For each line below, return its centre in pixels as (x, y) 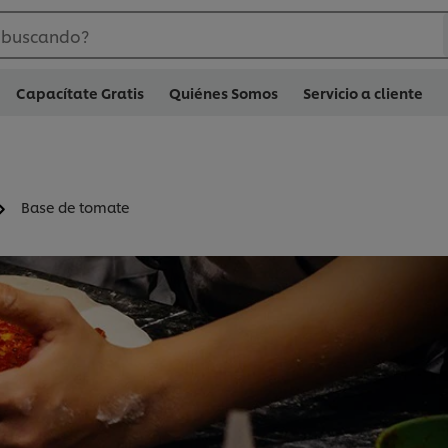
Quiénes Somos (223, 92)
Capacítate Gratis (80, 92)
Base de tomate (75, 207)
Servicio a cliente (363, 92)
